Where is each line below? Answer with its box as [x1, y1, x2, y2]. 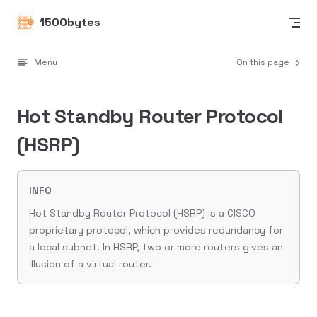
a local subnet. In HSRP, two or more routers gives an [29, 241, 283, 253]
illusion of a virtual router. [29, 258, 151, 270]
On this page [236, 57, 292, 68]
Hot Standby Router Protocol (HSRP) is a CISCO [29, 207, 255, 219]
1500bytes [40, 14, 100, 30]
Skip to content [17, 14, 88, 25]
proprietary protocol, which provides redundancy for [29, 224, 283, 236]
